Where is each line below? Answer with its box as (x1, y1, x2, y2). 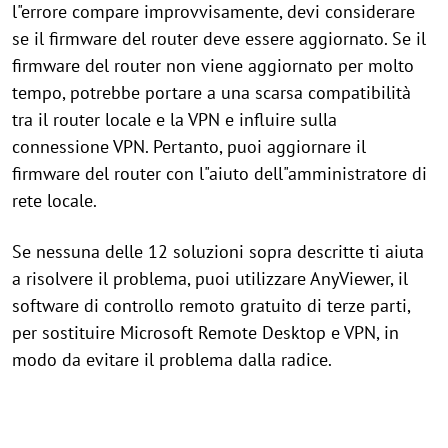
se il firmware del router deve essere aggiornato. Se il (12, 27, 426, 50)
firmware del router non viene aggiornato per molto (12, 54, 414, 77)
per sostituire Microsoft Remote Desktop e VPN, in (12, 321, 399, 344)
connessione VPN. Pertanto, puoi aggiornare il (12, 135, 366, 158)
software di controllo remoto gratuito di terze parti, (12, 294, 410, 317)
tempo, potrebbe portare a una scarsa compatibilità (12, 81, 411, 104)
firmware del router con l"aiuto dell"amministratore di (12, 162, 427, 185)
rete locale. (12, 189, 97, 212)
